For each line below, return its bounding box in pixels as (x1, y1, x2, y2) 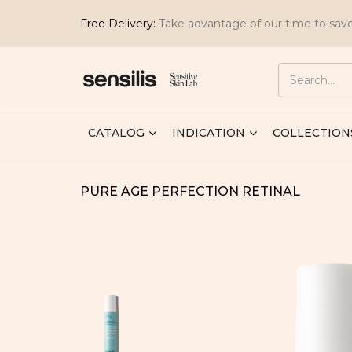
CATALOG (88, 126, 145, 140)
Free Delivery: (80, 16, 156, 31)
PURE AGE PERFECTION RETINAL (80, 184, 300, 199)
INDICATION (172, 126, 245, 140)
